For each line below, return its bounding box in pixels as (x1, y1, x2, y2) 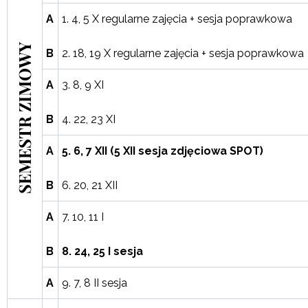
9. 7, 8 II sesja (62, 276, 127, 289)
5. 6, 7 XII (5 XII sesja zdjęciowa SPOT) (62, 144, 263, 157)
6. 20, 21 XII (62, 179, 118, 192)
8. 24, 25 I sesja (62, 245, 143, 258)
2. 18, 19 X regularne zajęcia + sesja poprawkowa (62, 47, 304, 60)
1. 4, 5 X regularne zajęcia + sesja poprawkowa (62, 12, 292, 25)
